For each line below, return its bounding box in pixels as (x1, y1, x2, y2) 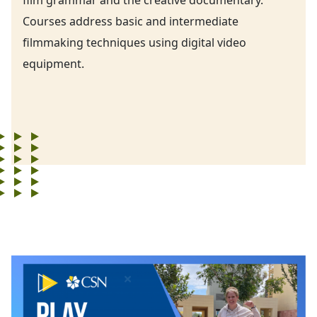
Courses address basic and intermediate (23, 13, 238, 29)
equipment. (23, 55, 84, 71)
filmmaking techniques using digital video (23, 34, 246, 50)
